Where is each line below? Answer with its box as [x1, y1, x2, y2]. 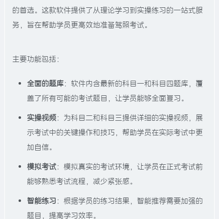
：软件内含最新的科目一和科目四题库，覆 [64, 79, 203, 88]
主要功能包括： [12, 54, 64, 64]
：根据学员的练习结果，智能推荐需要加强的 [56, 196, 203, 205]
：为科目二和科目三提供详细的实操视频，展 [56, 113, 203, 122]
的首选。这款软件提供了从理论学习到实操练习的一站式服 [12, 5, 203, 15]
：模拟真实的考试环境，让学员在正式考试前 [56, 162, 203, 171]
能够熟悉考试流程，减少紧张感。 [27, 176, 137, 186]
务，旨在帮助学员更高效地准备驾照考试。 [12, 20, 152, 29]
